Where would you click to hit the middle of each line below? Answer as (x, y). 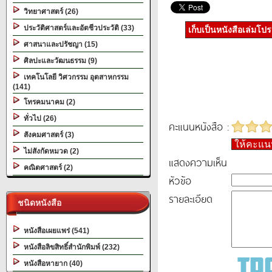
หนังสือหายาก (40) (51, 263)
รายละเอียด (191, 199)
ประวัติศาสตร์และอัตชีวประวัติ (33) (77, 28)
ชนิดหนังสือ (37, 203)
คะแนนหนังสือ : (199, 126)
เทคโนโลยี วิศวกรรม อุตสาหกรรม (74, 77)
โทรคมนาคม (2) (48, 102)
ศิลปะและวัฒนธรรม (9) (59, 61)
